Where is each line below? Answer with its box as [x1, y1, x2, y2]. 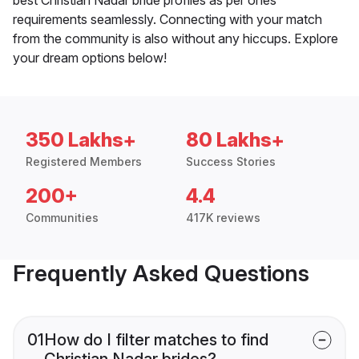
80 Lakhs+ [186, 127, 284, 151]
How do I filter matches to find [44, 329, 268, 349]
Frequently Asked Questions [13, 259, 309, 287]
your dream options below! [13, 49, 167, 66]
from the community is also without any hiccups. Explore [13, 30, 338, 46]
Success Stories [186, 154, 276, 168]
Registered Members [26, 154, 142, 168]
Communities [26, 210, 99, 224]
